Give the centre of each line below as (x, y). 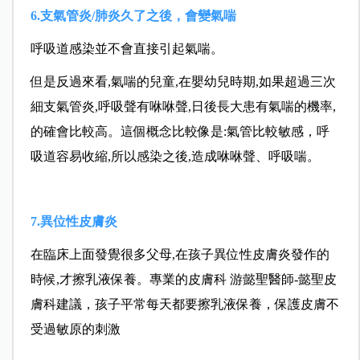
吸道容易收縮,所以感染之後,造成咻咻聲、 (149, 156)
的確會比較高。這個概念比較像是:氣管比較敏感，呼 (180, 131)
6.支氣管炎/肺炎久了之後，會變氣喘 (133, 15)
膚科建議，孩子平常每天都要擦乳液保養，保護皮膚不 (184, 304)
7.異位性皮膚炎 (74, 221)
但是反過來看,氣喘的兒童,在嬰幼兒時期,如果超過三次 (183, 81)
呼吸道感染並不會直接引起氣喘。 (127, 48)
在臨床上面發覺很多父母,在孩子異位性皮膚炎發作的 (180, 254)
